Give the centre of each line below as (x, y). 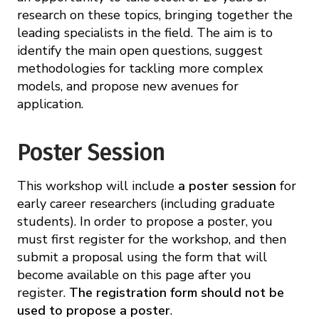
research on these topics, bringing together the (155, 15)
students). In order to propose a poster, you (145, 221)
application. (50, 104)
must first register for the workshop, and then (152, 239)
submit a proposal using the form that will (142, 257)
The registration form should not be (177, 292)
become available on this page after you (134, 274)
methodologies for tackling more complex (140, 68)
